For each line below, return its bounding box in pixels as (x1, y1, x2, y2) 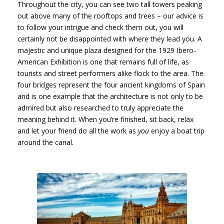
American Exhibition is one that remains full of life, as (17, 56, 189, 66)
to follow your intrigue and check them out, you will (17, 22, 183, 32)
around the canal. (17, 137, 73, 147)
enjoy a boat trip (149, 125, 204, 135)
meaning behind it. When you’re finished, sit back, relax (17, 114, 193, 124)
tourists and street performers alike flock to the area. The (17, 68, 203, 78)
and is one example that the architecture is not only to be (17, 91, 203, 101)
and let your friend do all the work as (17, 125, 138, 135)
